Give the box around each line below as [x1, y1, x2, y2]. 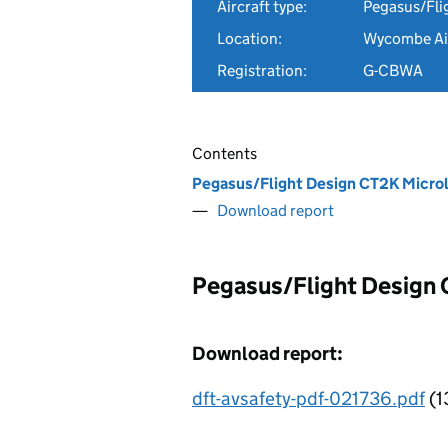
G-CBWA [363, 61, 423, 80]
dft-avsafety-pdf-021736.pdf [192, 387, 425, 410]
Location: [217, 29, 282, 48]
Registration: [217, 61, 307, 80]
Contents [192, 144, 257, 163]
